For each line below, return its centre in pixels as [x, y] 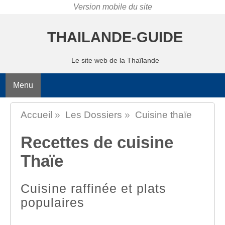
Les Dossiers [94, 115]
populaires [52, 202]
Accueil [36, 115]
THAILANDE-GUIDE [115, 37]
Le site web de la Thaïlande [115, 61]
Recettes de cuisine [97, 142]
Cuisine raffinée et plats [93, 188]
